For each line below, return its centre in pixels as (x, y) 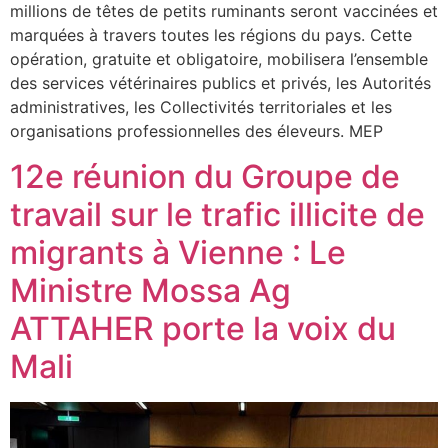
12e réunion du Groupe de (205, 176)
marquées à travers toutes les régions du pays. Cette (211, 35)
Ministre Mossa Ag (150, 290)
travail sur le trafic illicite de (217, 214)
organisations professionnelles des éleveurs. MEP (201, 131)
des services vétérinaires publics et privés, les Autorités (220, 83)
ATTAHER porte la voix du (203, 328)
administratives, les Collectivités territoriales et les (201, 107)
